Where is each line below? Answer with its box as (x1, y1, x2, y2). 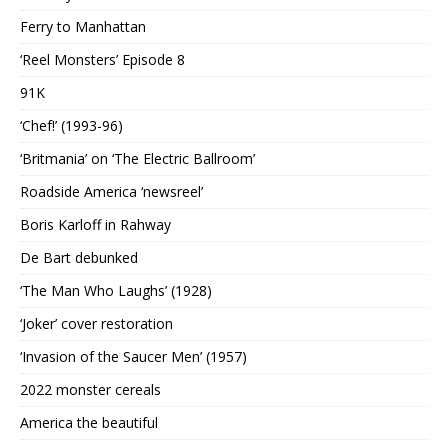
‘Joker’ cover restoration (20, 314, 173, 334)
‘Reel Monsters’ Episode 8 (20, 50, 185, 70)
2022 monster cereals (20, 380, 161, 400)
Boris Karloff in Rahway (20, 215, 171, 235)
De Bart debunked (20, 248, 138, 268)
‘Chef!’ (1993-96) (20, 116, 123, 136)
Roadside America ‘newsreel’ (20, 182, 203, 202)
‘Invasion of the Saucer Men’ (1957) (20, 347, 247, 367)
